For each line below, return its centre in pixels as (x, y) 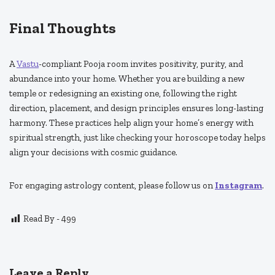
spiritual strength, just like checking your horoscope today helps (137, 138)
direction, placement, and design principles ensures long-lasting (136, 108)
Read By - (41, 219)
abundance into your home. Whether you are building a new (127, 79)
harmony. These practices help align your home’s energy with (131, 123)
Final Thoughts (63, 28)
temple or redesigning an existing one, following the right (123, 94)
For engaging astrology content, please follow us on (112, 186)
